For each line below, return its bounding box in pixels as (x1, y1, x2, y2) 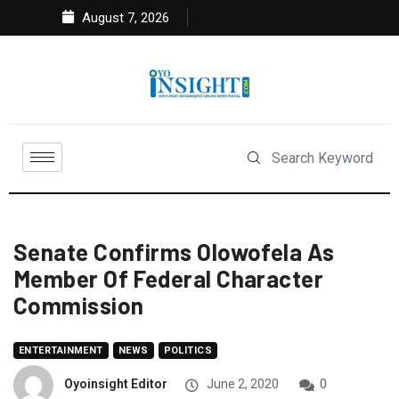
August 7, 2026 (78, 10, 169, 26)
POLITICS (163, 345, 213, 357)
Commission (13, 291, 144, 320)
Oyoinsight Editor (64, 377, 167, 392)
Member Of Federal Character (13, 265, 324, 293)
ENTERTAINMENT (19, 345, 103, 357)
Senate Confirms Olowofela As (13, 238, 335, 266)
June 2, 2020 (204, 377, 279, 392)
